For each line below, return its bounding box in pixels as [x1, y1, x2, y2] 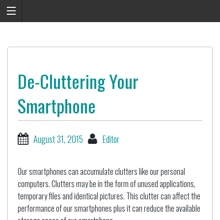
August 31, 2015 [33, 133, 83, 146]
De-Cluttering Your [18, 68, 138, 94]
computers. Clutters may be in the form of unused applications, [18, 178, 195, 190]
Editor [102, 133, 119, 146]
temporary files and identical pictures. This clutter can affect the [18, 190, 200, 202]
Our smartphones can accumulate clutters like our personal [18, 165, 185, 178]
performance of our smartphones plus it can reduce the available [18, 202, 200, 215]
